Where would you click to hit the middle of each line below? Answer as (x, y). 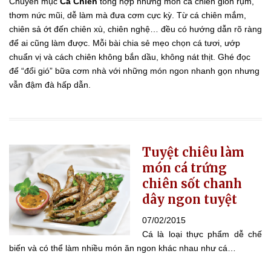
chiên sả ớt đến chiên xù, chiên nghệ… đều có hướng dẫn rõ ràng (135, 29)
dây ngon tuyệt (190, 199)
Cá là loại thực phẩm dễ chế (202, 234)
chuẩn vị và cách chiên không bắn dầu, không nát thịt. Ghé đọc (130, 57)
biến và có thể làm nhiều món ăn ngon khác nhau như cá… (122, 248)
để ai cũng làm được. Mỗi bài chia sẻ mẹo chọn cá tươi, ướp (125, 43)
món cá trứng (184, 168)
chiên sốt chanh (192, 183)
